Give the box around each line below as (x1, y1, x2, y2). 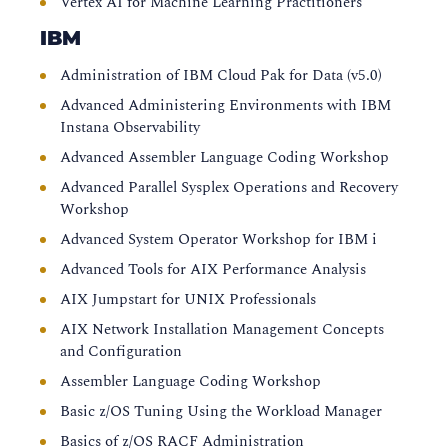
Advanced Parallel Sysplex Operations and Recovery (60, 176, 398, 199)
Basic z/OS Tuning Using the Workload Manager (60, 400, 382, 423)
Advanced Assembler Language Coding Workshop (60, 146, 389, 169)
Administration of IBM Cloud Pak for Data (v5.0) (60, 64, 382, 87)
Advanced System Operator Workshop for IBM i (60, 228, 377, 251)
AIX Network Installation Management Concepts (60, 318, 384, 341)
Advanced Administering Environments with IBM (60, 94, 391, 117)
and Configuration (60, 340, 182, 363)
